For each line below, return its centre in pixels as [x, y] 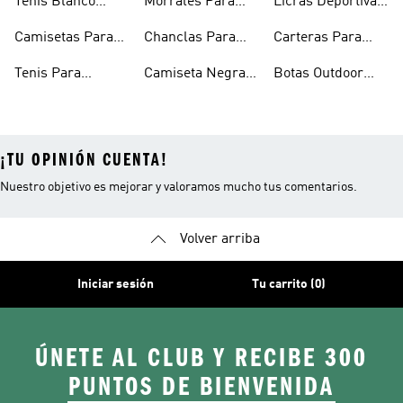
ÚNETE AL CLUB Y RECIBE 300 [201, 358]
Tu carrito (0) [288, 284]
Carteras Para [318, 38]
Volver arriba [219, 239]
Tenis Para [48, 74]
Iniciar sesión [116, 284]
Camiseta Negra [195, 74]
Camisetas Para [64, 38]
